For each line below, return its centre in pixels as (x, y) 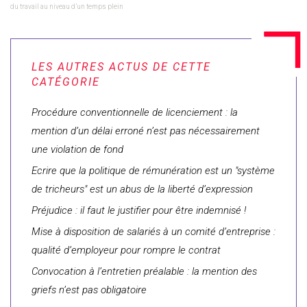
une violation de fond (77, 149)
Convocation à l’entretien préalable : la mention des (144, 271)
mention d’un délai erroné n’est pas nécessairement (146, 131)
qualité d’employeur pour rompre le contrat (126, 250)
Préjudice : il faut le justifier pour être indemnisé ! (139, 210)
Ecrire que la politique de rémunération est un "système (153, 171)
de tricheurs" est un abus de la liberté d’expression (142, 189)
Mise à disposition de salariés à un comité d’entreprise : (153, 232)
